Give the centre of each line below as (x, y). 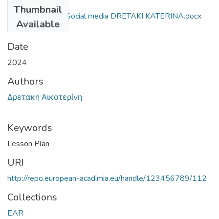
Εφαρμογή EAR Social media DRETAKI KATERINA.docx (104, 16)
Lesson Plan (28, 143)
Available (38, 24)
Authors (25, 81)
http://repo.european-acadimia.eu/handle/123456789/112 (107, 178)
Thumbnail (38, 9)
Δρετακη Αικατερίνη (45, 97)
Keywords (30, 128)
